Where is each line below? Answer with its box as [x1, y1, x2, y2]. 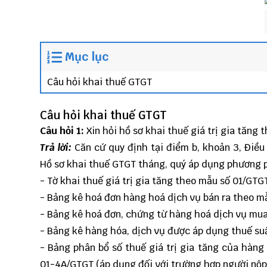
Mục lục [64, 49, 109, 65]
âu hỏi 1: [46, 125, 84, 138]
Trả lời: [40, 141, 72, 154]
